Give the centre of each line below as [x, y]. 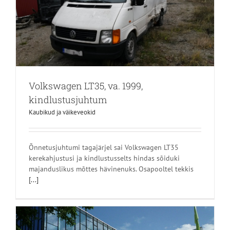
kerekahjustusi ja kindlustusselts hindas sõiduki [104, 158]
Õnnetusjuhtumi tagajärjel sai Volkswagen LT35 [104, 148]
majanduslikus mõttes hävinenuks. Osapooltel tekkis [111, 169]
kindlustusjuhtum [68, 100]
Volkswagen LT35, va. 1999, [86, 86]
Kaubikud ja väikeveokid [62, 112]
